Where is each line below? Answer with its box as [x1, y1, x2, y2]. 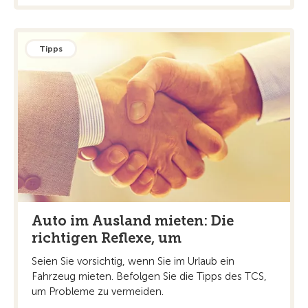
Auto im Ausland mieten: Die [32, 212, 234, 230]
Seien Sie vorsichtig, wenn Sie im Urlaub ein [32, 255, 234, 268]
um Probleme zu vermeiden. [32, 285, 164, 298]
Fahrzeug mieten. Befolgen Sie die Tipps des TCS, [32, 270, 267, 283]
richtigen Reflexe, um [32, 230, 181, 247]
